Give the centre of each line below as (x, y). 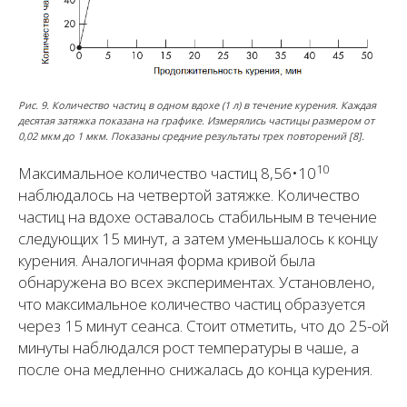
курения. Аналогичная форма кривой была (167, 261)
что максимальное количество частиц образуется (192, 304)
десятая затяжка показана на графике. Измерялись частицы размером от (196, 121)
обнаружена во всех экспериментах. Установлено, (197, 283)
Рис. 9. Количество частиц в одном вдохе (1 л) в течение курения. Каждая (197, 105)
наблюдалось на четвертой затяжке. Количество (189, 195)
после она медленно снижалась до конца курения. (195, 370)
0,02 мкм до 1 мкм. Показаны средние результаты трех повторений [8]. (191, 136)
